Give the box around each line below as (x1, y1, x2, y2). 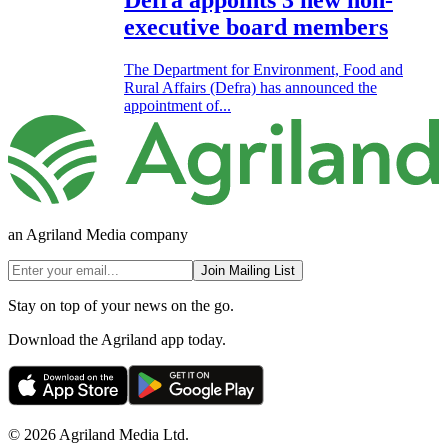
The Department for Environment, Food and (124, 61, 403, 79)
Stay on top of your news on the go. (8, 296, 234, 314)
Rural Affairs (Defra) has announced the (124, 79, 377, 97)
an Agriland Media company (8, 225, 188, 243)
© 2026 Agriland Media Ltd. (8, 425, 189, 443)
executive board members (124, 14, 388, 41)
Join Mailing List (201, 262, 295, 278)
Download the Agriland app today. (8, 330, 226, 348)
